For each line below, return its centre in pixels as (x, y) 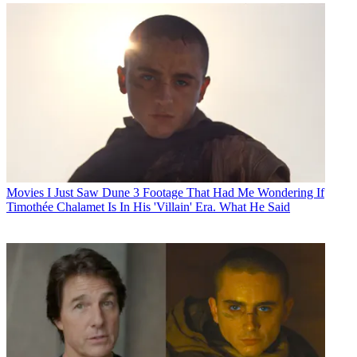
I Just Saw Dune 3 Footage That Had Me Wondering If (186, 192)
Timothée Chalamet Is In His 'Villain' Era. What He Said (148, 206)
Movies (25, 192)
